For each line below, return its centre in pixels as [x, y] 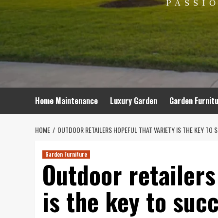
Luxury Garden [134, 101]
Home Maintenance [66, 101]
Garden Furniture [66, 154]
